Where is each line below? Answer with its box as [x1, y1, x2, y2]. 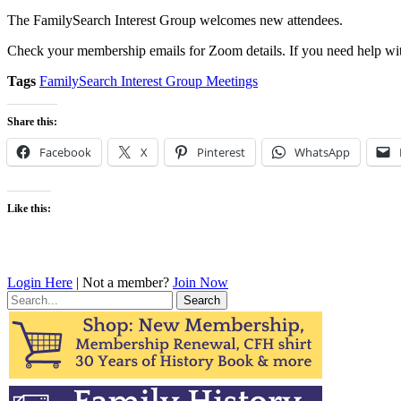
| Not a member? [73, 274, 173, 290]
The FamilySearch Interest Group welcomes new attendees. [7, 12, 343, 28]
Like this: [7, 201, 51, 215]
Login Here [7, 274, 73, 290]
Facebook [39, 143, 91, 160]
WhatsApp [294, 143, 350, 160]
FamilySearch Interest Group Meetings [39, 73, 258, 89]
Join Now [173, 274, 228, 290]
